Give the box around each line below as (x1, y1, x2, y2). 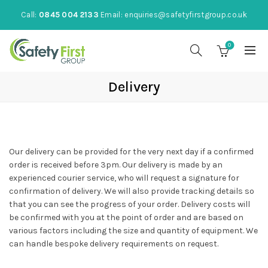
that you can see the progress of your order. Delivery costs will (9, 199, 250, 209)
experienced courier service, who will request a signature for (9, 173, 239, 183)
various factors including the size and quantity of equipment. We (9, 226, 258, 236)
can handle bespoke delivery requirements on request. (9, 239, 218, 249)
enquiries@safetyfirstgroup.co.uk (124, 10, 247, 19)
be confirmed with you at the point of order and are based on (9, 212, 243, 223)
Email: (98, 10, 125, 19)
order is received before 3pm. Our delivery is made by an (9, 160, 223, 170)
